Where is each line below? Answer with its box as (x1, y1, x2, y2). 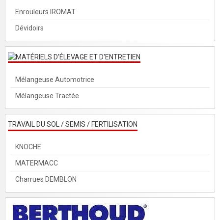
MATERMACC (15, 159, 58, 167)
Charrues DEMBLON (15, 175, 77, 183)
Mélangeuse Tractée (15, 91, 79, 100)
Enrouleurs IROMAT (15, 7, 76, 16)
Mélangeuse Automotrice (15, 75, 94, 83)
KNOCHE (15, 142, 41, 151)
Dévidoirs (15, 24, 44, 32)
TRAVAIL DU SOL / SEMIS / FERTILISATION (8, 120, 137, 128)
